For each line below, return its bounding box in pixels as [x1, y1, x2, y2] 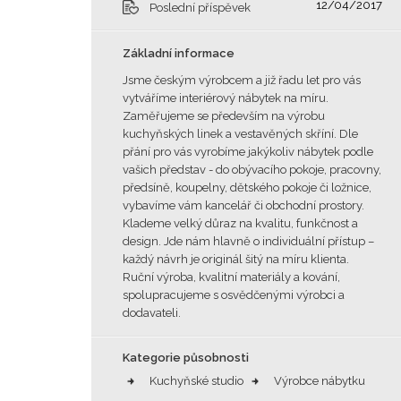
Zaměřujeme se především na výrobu [123, 109, 325, 123]
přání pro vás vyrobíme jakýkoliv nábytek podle [123, 145, 373, 158]
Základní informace [123, 47, 235, 60]
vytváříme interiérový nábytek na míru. [123, 91, 328, 105]
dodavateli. [123, 306, 181, 320]
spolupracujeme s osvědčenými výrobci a [123, 288, 345, 302]
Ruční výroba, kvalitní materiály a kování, [123, 270, 340, 284]
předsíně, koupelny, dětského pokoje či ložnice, [123, 181, 371, 194]
